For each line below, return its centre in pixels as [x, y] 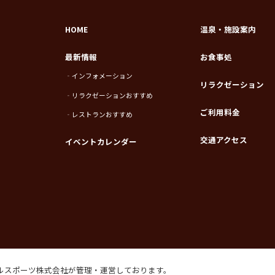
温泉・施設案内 [228, 29]
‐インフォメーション [99, 76]
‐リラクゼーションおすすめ [109, 95]
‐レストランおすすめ [99, 115]
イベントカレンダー [101, 142]
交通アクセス [224, 140]
